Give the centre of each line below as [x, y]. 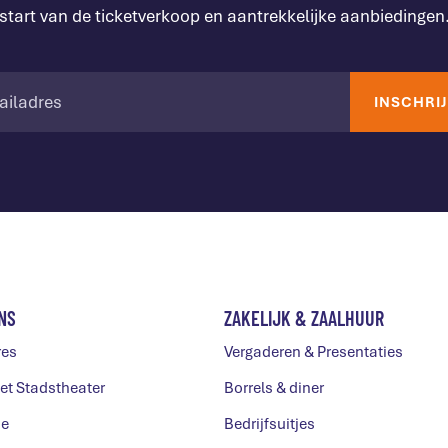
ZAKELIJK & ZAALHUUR [304, 318]
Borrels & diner [274, 388]
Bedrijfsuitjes [269, 424]
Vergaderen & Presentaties [313, 352]
